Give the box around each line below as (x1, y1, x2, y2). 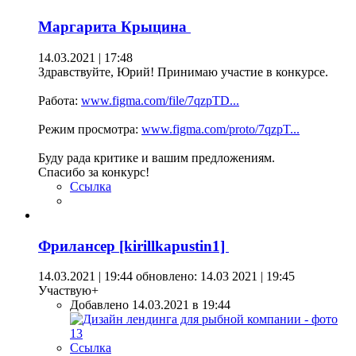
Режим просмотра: (38, 122, 141, 137)
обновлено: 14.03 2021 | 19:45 (133, 269, 295, 284)
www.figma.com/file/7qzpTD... (81, 94, 239, 108)
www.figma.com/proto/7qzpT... (141, 122, 300, 137)
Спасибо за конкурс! (38, 165, 149, 180)
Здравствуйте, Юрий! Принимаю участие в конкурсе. (38, 65, 328, 79)
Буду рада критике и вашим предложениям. (38, 151, 275, 165)
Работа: (38, 94, 81, 108)
